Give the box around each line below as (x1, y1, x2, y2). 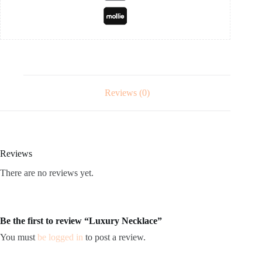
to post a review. (83, 232, 146, 242)
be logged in (37, 232, 83, 242)
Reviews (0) (104, 88, 150, 98)
